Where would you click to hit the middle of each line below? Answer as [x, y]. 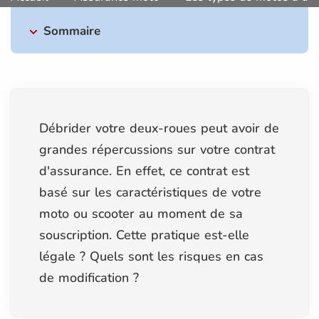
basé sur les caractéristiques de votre [150, 192]
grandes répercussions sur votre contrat [157, 149]
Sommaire [72, 31]
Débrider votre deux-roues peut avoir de [159, 128]
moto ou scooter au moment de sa [141, 213]
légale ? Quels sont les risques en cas [151, 256]
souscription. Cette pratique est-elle [144, 235]
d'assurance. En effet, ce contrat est [144, 171]
